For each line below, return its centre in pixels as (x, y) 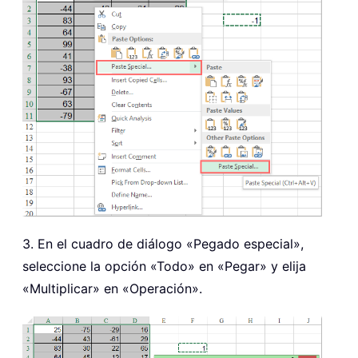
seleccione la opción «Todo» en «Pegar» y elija (164, 267)
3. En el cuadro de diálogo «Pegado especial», (163, 244)
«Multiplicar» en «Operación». (112, 289)
